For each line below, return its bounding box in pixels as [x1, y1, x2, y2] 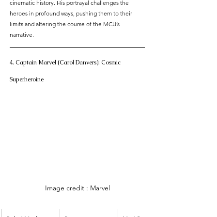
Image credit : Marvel [45, 184, 110, 193]
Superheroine [10, 76, 44, 84]
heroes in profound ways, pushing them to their [10, 10, 134, 17]
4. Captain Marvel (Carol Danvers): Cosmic [10, 59, 122, 67]
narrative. [10, 31, 34, 39]
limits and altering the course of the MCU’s [10, 20, 121, 28]
